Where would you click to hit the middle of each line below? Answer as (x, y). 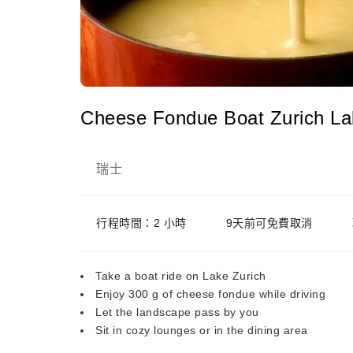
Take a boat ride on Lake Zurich (181, 276)
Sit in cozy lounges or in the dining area (202, 330)
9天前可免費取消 (269, 223)
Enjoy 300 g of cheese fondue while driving (210, 294)
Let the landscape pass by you (177, 312)
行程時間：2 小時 (141, 223)
